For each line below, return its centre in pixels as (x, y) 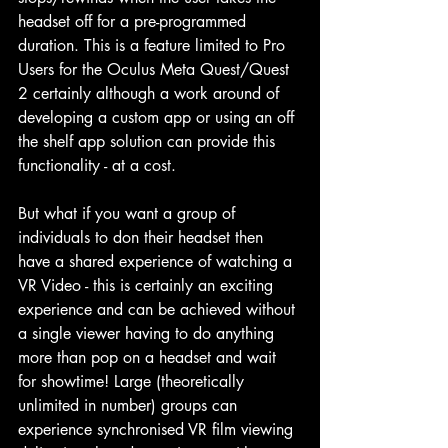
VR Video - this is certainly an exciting (148, 285)
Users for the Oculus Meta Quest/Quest (156, 69)
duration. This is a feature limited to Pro (154, 45)
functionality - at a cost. (97, 165)
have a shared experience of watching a (157, 261)
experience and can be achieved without (159, 309)
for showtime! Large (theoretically (133, 381)
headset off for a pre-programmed (134, 21)
